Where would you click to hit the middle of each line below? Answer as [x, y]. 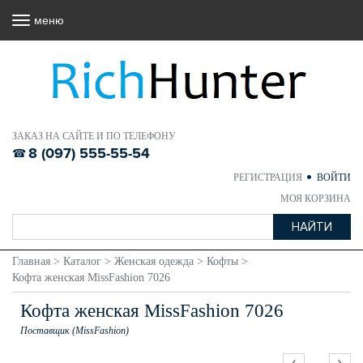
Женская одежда [154, 261]
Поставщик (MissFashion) [75, 331]
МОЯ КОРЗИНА [316, 199]
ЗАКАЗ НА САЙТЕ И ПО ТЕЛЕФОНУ [94, 136]
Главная [31, 261]
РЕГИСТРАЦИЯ [269, 177]
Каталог [82, 261]
